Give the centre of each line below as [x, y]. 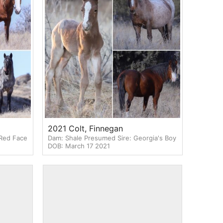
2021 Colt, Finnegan [85, 128]
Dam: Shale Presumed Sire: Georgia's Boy [112, 138]
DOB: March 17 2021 [79, 146]
